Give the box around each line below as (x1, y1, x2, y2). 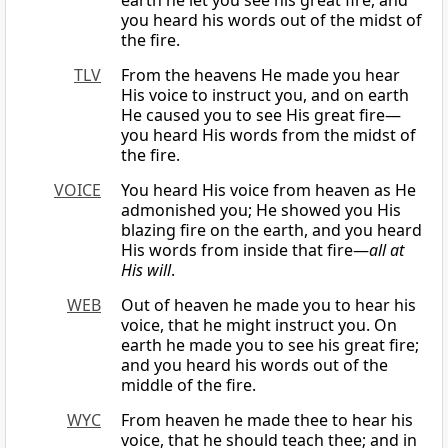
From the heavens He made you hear (121, 64, 400, 87)
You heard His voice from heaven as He (121, 179, 416, 202)
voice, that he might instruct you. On (121, 314, 397, 337)
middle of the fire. (121, 374, 256, 397)
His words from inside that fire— (121, 239, 369, 262)
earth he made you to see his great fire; (121, 334, 419, 357)
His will (121, 259, 171, 282)
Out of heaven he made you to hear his (121, 294, 416, 317)
